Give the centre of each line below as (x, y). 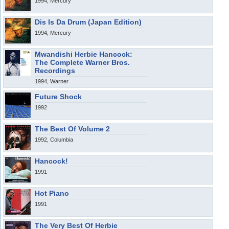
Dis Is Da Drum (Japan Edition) (88, 22)
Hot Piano (52, 193)
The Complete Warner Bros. (82, 62)
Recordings (55, 71)
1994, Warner (52, 81)
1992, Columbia (54, 140)
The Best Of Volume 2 (72, 129)
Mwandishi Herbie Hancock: (84, 54)
